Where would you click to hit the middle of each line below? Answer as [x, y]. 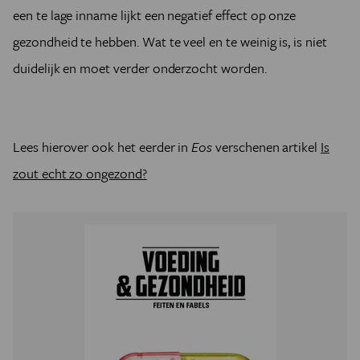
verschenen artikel [267, 146]
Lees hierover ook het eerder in [102, 146]
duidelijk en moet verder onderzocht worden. [140, 67]
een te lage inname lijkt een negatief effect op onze [155, 14]
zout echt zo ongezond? [80, 173]
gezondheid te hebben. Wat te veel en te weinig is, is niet [170, 41]
